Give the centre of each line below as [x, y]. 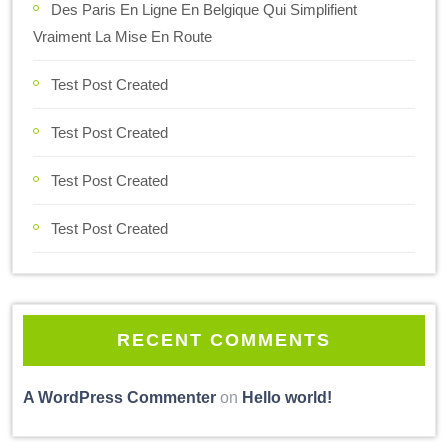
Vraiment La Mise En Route [122, 36]
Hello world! [287, 397]
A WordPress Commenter [119, 397]
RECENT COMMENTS [224, 339]
